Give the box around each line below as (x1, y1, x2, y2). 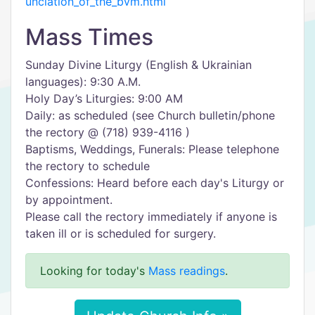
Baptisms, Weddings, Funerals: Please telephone (25, 142, 279, 156)
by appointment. (25, 193, 112, 207)
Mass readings (148, 264, 225, 278)
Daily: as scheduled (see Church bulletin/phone (25, 108, 275, 122)
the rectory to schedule (25, 159, 150, 173)
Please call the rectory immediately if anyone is (25, 210, 277, 224)
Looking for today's (40, 264, 148, 278)
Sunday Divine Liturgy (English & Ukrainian (25, 58, 252, 72)
